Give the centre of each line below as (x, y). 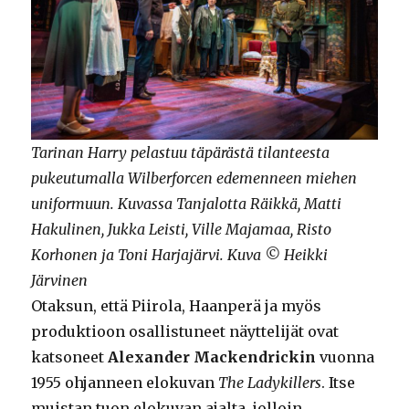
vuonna (346, 357)
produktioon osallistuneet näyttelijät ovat (185, 331)
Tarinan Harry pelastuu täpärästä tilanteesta (181, 152)
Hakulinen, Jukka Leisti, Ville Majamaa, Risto (182, 229)
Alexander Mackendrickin (212, 357)
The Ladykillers (270, 382)
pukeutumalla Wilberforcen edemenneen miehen (194, 178)
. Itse (339, 382)
